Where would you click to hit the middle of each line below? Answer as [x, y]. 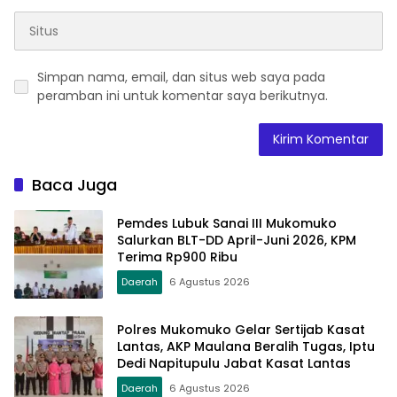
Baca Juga [74, 185]
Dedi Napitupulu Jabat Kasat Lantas [234, 363]
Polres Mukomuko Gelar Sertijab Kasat [241, 329]
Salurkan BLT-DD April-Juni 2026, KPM [237, 240]
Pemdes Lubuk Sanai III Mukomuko [227, 223]
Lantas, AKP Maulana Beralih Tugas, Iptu [246, 346]
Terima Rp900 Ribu [177, 257]
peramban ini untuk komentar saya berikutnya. [183, 96]
